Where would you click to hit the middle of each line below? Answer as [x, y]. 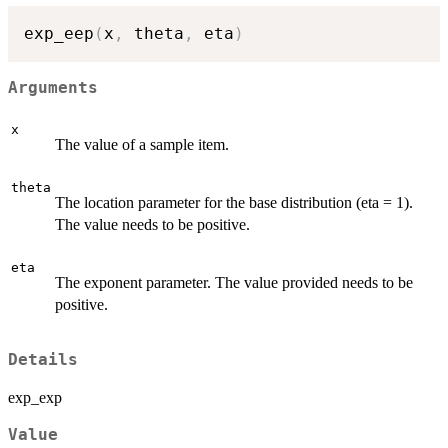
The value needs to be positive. [152, 224]
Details [43, 360]
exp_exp [35, 398]
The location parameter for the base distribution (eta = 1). [234, 202]
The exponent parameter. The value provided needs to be [234, 282]
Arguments [53, 87]
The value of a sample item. [142, 144]
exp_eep [59, 34]
